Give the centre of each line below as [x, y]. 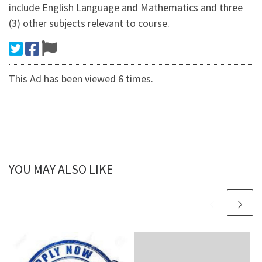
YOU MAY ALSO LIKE [61, 170]
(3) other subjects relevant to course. [89, 23]
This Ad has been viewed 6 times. [81, 79]
